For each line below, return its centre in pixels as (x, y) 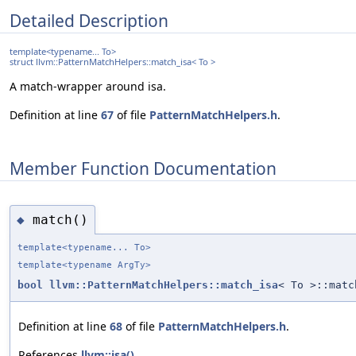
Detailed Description (89, 20)
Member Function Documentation (143, 168)
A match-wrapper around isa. (88, 87)
